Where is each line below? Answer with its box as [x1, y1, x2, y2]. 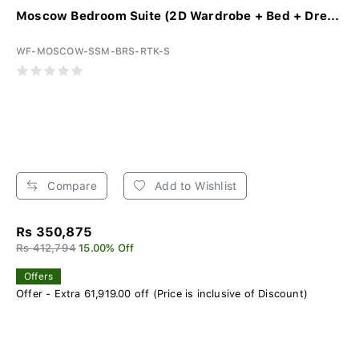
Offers [24, 270, 54, 282]
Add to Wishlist [151, 179, 237, 192]
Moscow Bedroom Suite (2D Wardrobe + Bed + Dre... [16, 8, 340, 23]
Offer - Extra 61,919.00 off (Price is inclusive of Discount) [16, 287, 308, 300]
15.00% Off [79, 241, 135, 254]
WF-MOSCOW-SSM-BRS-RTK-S [16, 45, 171, 57]
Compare [44, 179, 97, 192]
